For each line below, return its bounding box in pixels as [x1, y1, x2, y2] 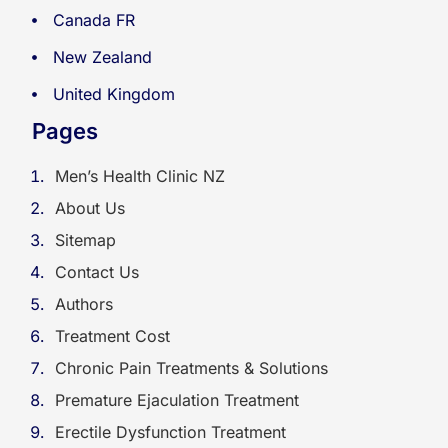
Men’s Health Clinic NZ [55, 166, 225, 186]
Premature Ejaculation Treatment [55, 390, 299, 410]
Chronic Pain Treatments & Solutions [55, 358, 328, 378]
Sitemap [55, 230, 116, 250]
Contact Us [55, 262, 139, 282]
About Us [55, 198, 125, 218]
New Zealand [53, 47, 153, 67]
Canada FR [53, 10, 136, 30]
